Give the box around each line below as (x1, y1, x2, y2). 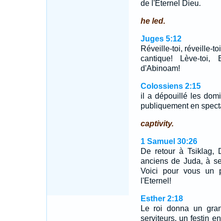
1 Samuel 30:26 (140, 137, 197, 146)
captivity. (140, 119, 174, 128)
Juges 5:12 (140, 35, 182, 43)
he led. (140, 17, 165, 25)
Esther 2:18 (140, 194, 183, 203)
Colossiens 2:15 (140, 82, 201, 90)
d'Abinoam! (140, 64, 180, 73)
